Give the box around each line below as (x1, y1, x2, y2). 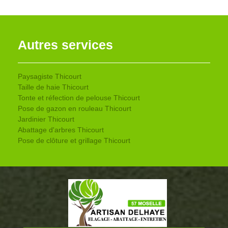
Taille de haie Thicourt (18, 82, 89, 91)
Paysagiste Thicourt (18, 72, 81, 80)
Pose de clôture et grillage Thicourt (18, 136, 130, 145)
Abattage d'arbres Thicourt (18, 125, 104, 134)
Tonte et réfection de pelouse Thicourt (18, 93, 140, 102)
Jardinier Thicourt (18, 115, 74, 123)
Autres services (18, 37, 113, 52)
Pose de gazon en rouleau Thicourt (18, 104, 131, 112)
